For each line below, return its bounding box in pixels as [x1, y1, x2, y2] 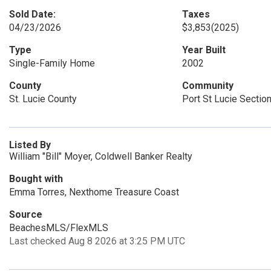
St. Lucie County [9, 93, 77, 105]
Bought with [9, 173, 63, 184]
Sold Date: [9, 8, 56, 20]
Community [181, 80, 233, 91]
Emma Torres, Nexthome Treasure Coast [9, 186, 179, 198]
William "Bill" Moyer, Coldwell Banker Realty [9, 151, 192, 162]
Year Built [181, 44, 226, 56]
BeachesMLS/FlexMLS [9, 222, 108, 233]
